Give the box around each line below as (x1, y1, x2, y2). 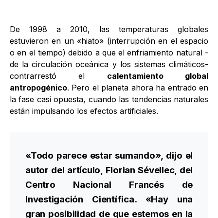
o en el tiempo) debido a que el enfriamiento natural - (10, 48, 208, 57)
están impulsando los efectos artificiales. (10, 106, 158, 116)
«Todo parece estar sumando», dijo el (25, 150, 193, 161)
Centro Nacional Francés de (25, 179, 193, 190)
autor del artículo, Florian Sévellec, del (25, 164, 193, 176)
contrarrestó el (10, 71, 107, 81)
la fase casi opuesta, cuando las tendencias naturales (10, 94, 208, 104)
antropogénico (10, 83, 67, 92)
